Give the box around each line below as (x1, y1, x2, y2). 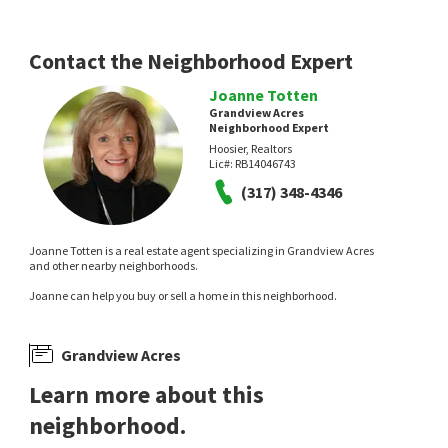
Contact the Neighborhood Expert (29, 47, 354, 75)
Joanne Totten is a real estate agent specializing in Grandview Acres (29, 243, 375, 258)
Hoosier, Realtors (208, 141, 292, 156)
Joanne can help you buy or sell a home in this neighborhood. (29, 288, 338, 303)
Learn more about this (29, 379, 265, 410)
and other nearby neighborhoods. (29, 258, 199, 273)
